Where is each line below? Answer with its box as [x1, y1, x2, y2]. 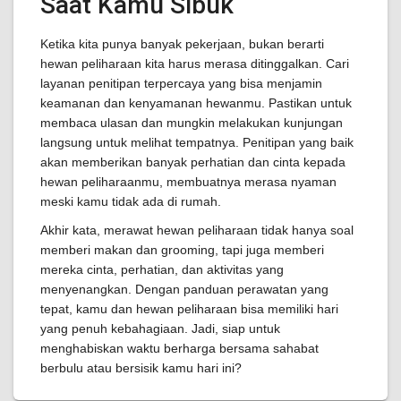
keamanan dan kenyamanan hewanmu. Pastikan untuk [40, 96, 352, 110]
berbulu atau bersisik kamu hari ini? [40, 361, 242, 375]
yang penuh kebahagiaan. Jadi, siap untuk [40, 321, 280, 336]
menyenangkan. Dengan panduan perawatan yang [40, 282, 328, 296]
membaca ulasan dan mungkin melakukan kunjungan [40, 115, 343, 130]
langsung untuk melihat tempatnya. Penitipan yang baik [40, 135, 354, 149]
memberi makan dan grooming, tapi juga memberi [40, 243, 324, 257]
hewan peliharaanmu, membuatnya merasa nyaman [40, 175, 337, 189]
